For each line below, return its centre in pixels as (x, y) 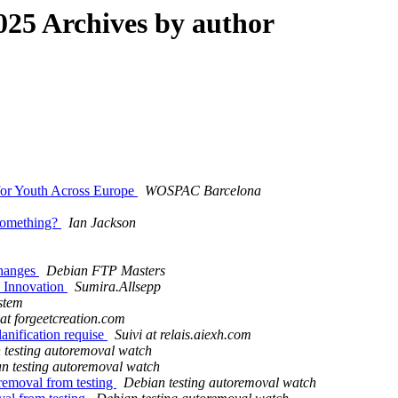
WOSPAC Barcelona (203, 191)
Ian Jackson (102, 223)
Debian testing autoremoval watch (220, 383)
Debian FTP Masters (106, 271)
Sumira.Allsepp (118, 287)
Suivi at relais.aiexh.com (183, 335)
